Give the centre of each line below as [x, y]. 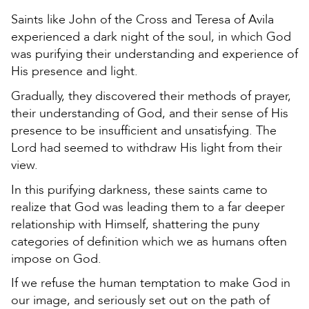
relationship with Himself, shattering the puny [135, 224]
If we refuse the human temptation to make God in [151, 283]
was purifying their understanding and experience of [154, 54]
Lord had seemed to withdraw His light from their [147, 148]
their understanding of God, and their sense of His [150, 113]
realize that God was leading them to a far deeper [148, 207]
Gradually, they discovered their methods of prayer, [151, 96]
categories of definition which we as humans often [149, 241]
